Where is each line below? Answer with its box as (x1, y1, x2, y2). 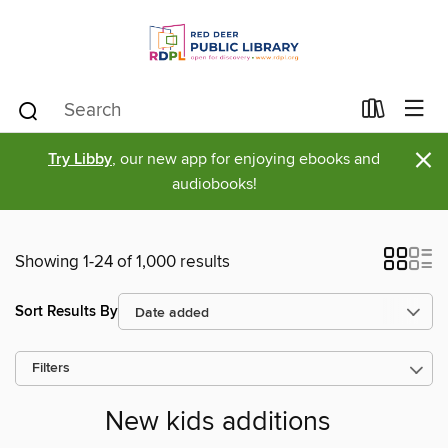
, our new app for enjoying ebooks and (112, 149, 380, 169)
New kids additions (105, 406, 331, 440)
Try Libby (48, 149, 112, 170)
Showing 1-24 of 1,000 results (15, 251, 230, 273)
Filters (32, 360, 70, 377)
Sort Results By (15, 301, 118, 321)
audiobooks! (171, 174, 257, 194)
